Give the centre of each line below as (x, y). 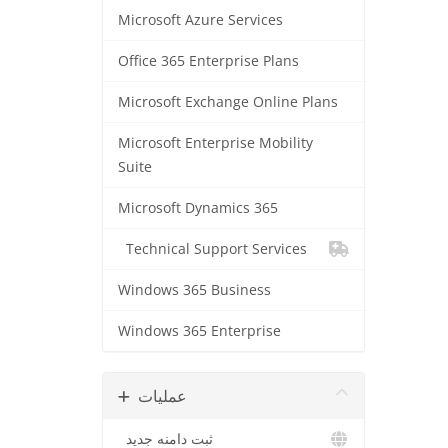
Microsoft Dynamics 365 (198, 208)
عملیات (162, 396)
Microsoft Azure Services (200, 20)
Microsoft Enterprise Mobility (215, 143)
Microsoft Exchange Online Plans (228, 102)
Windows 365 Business (194, 290)
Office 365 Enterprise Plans (208, 61)
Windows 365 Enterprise (199, 331)
